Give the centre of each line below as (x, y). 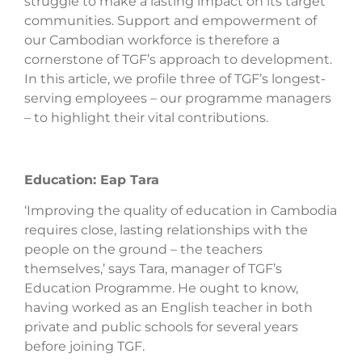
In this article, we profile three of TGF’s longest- (175, 79)
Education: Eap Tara (92, 179)
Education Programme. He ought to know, (161, 288)
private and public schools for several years (161, 327)
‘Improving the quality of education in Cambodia (181, 211)
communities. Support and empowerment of (170, 21)
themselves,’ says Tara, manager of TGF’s (153, 269)
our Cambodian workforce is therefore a (152, 40)
